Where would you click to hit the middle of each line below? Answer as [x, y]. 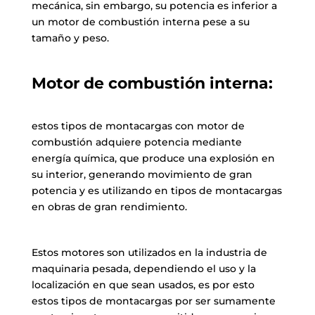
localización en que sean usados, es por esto [143, 284]
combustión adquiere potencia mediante [136, 142]
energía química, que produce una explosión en [153, 158]
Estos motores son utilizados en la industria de [149, 252]
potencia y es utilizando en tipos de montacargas [156, 190]
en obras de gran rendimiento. [109, 206]
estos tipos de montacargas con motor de [138, 126]
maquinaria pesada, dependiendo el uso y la [143, 268]
